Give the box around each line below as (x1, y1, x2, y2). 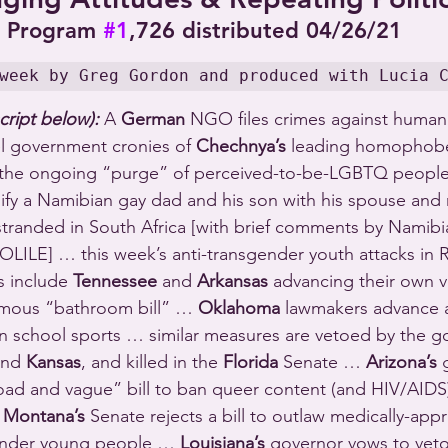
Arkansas (197, 270, 268, 293)
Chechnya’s (196, 135, 286, 158)
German (121, 108, 185, 131)
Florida (223, 351, 278, 374)
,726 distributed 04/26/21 (128, 17, 402, 45)
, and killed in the (81, 351, 223, 374)
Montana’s (3, 405, 85, 428)
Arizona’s (366, 351, 437, 374)
